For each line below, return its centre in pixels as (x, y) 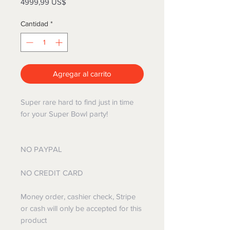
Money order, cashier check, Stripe (78, 197)
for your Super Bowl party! (64, 114)
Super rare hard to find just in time (77, 102)
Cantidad (34, 24)
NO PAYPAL (41, 149)
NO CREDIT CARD (52, 173)
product (34, 220)
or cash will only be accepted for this (81, 208)
